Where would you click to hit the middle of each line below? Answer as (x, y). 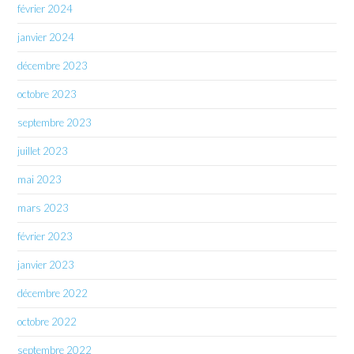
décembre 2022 (53, 293)
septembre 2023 (55, 122)
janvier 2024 (46, 37)
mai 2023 (40, 179)
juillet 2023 (43, 151)
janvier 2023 (46, 264)
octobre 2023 (47, 94)
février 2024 (45, 8)
